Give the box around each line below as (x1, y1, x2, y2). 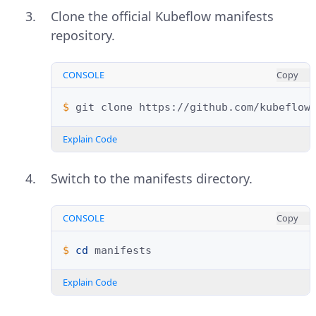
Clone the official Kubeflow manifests (51, 8, 274, 25)
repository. (51, 27, 115, 44)
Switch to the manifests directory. (51, 170, 253, 188)
